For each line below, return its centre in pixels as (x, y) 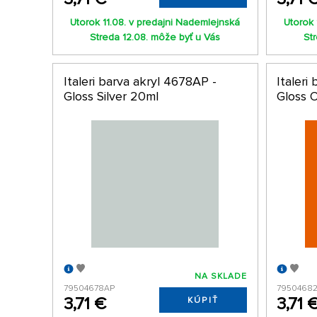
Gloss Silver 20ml (111, 96)
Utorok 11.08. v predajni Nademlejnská (155, 22)
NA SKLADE (221, 277)
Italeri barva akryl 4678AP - (140, 81)
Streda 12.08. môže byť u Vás (155, 37)
